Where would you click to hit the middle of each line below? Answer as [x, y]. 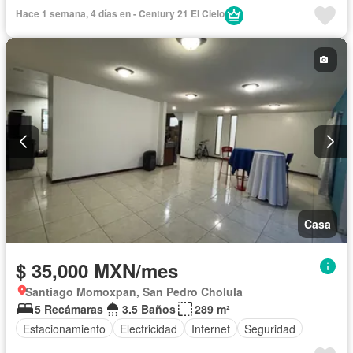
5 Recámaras [69, 309]
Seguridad [270, 328]
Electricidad [149, 328]
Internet [211, 328]
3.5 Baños [149, 309]
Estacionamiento [64, 328]
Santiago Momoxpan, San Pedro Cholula [134, 292]
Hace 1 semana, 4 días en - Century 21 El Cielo [120, 13]
